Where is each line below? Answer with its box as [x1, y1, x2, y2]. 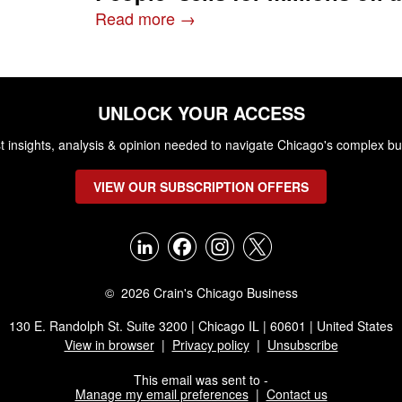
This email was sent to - [134, 371, 268, 389]
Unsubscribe [267, 336, 338, 354]
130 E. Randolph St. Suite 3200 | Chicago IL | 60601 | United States [9, 317, 393, 335]
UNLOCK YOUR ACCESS [97, 100, 305, 126]
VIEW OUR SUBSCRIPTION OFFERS [93, 178, 309, 196]
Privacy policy [171, 336, 249, 354]
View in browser [64, 336, 154, 354]
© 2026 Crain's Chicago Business [104, 284, 298, 301]
